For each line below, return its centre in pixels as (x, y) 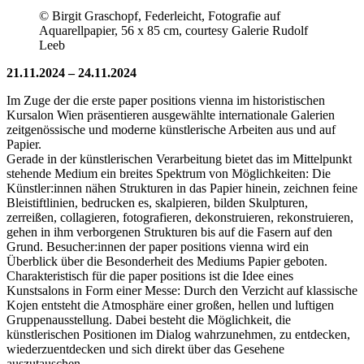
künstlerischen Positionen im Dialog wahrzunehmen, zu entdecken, (178, 334)
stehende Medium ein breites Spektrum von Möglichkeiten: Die (169, 173)
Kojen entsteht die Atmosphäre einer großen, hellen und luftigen (170, 305)
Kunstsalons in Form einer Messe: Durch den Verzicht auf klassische (182, 290)
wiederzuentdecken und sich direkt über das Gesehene (145, 349)
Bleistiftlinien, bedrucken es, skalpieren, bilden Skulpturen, (157, 202)
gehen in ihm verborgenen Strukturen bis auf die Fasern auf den (169, 232)
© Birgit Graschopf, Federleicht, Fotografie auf (160, 15)
